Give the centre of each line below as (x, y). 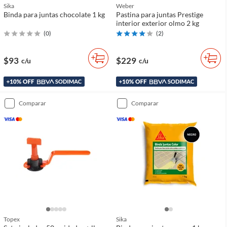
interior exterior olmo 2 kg (158, 23)
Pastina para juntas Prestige (160, 14)
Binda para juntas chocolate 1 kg (54, 14)
